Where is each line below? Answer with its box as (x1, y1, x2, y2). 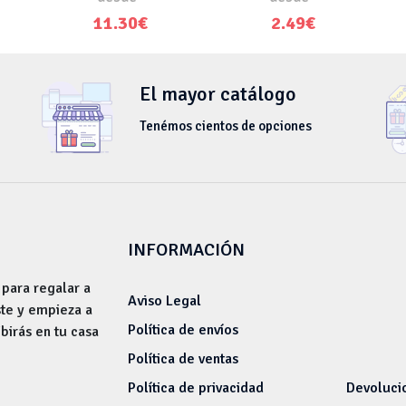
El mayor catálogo (140, 81, 296, 106)
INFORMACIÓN (128, 237, 245, 261)
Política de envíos (128, 320, 238, 339)
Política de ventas (128, 349, 238, 368)
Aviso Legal (128, 291, 201, 310)
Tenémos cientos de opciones (140, 117, 312, 134)
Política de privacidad (128, 378, 264, 397)
